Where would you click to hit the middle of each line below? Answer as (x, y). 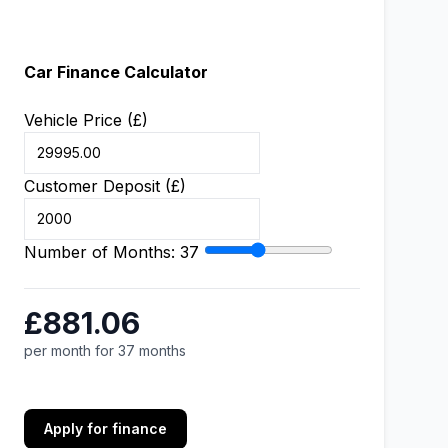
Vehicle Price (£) (86, 120)
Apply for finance (105, 428)
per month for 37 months (105, 350)
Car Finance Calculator (116, 72)
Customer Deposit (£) (105, 186)
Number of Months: (102, 252)
